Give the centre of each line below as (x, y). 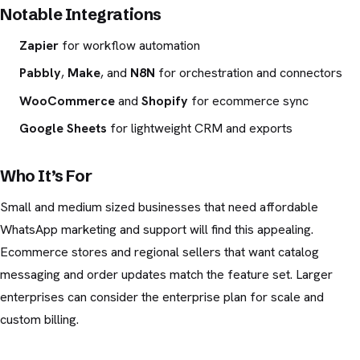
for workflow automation (129, 45)
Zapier (39, 45)
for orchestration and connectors (249, 73)
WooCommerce (67, 100)
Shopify (165, 100)
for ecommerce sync (248, 100)
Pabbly (40, 73)
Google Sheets (63, 129)
